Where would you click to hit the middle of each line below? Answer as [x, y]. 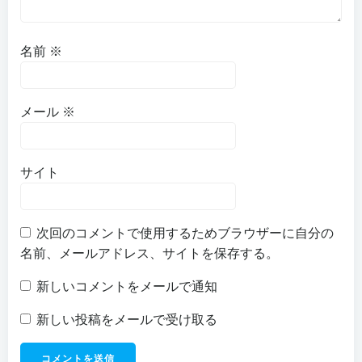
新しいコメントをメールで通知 [127, 286]
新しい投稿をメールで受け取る [127, 320]
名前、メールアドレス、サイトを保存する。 [149, 253]
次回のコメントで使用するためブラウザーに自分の [185, 233]
